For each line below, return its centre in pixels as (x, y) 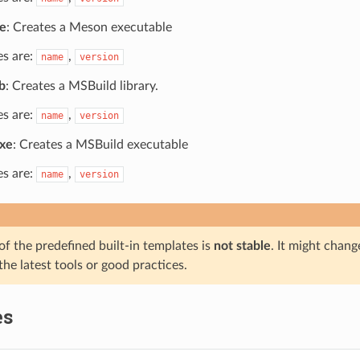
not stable (242, 245)
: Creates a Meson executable (89, 27)
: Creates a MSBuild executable (100, 144)
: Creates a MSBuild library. (82, 86)
